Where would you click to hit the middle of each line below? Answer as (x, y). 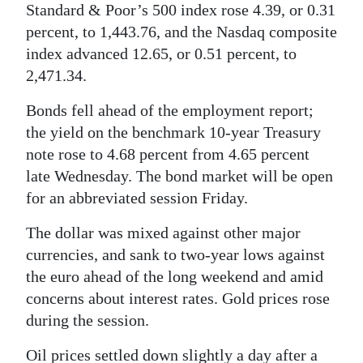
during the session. (88, 320)
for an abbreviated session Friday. (137, 198)
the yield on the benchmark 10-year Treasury (173, 132)
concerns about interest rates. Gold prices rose (178, 298)
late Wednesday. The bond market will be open (179, 176)
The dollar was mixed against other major (163, 233)
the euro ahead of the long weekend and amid (175, 276)
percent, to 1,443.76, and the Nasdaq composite (181, 32)
